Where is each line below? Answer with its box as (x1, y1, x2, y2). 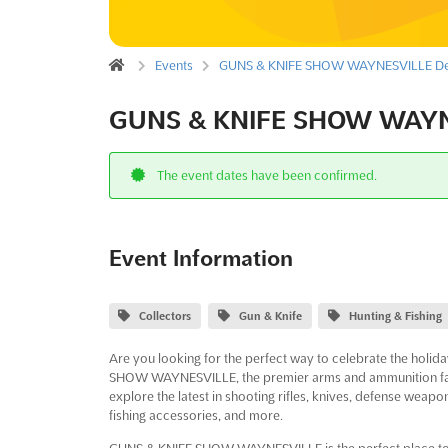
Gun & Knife (238, 309, 302, 322)
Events (154, 57, 193, 72)
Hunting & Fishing (349, 309, 443, 322)
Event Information (108, 245, 293, 270)
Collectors (139, 309, 192, 322)
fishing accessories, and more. (108, 407, 283, 422)
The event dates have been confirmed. (154, 167, 378, 182)
